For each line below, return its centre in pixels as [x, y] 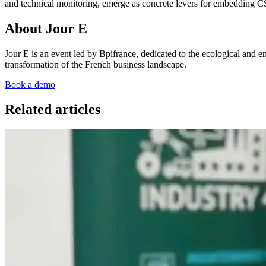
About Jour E [46, 28]
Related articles [53, 110]
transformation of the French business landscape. [96, 64]
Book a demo [30, 84]
